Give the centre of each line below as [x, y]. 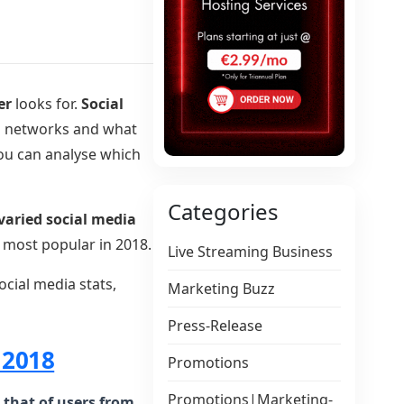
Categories [224, 212]
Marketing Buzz [222, 289]
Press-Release [216, 326]
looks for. [46, 104]
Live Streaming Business [251, 252]
